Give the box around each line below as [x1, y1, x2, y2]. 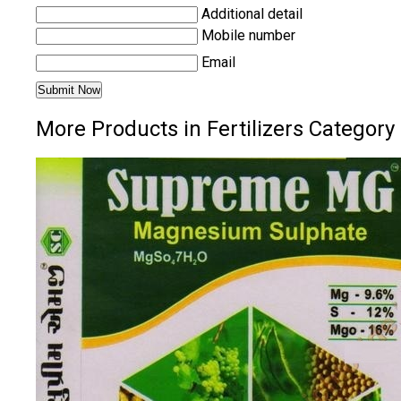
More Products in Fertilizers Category [36, 116, 395, 142]
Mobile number [201, 27, 295, 45]
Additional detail [201, 5, 303, 23]
